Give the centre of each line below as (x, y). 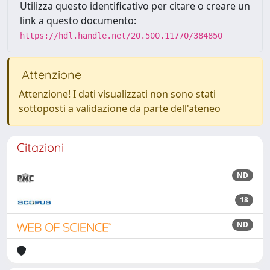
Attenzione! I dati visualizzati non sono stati (117, 94)
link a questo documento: (78, 20)
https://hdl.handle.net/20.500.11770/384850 (121, 36)
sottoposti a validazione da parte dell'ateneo (120, 108)
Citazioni (40, 147)
